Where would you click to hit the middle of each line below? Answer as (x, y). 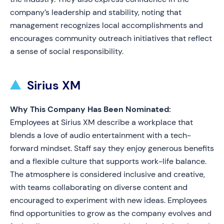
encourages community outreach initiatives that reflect (111, 38)
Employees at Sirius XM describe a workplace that (101, 122)
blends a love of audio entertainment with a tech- (100, 135)
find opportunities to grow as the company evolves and (111, 213)
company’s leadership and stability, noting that (96, 12)
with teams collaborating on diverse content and (99, 187)
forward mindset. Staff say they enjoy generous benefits (112, 148)
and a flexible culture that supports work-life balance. (108, 161)
